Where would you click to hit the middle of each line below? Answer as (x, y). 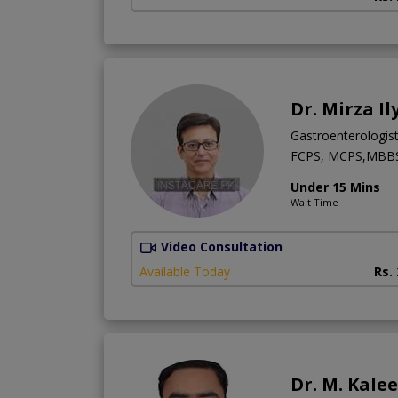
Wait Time (314, 202)
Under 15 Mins (335, 187)
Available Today (185, 271)
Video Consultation (222, 246)
